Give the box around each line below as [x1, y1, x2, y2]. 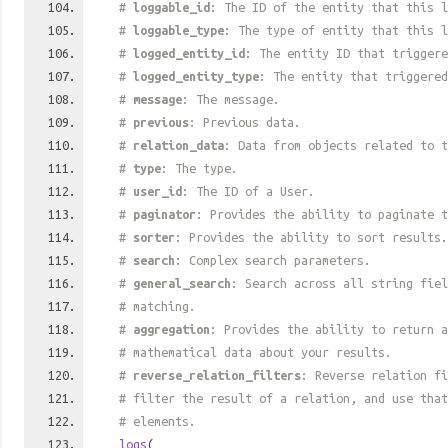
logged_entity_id [133, 46, 245, 60]
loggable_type [133, 23, 224, 37]
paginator [133, 207, 196, 221]
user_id [133, 184, 182, 198]
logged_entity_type [133, 69, 259, 83]
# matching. [119, 299, 196, 313]
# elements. [119, 414, 196, 428]
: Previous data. [189, 115, 301, 129]
